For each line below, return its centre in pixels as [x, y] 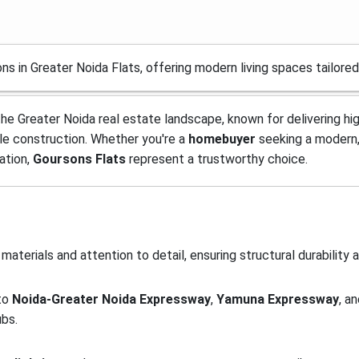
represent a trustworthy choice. [217, 159]
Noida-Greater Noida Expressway [111, 299]
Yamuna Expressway [278, 299]
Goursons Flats [79, 159]
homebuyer [222, 139]
